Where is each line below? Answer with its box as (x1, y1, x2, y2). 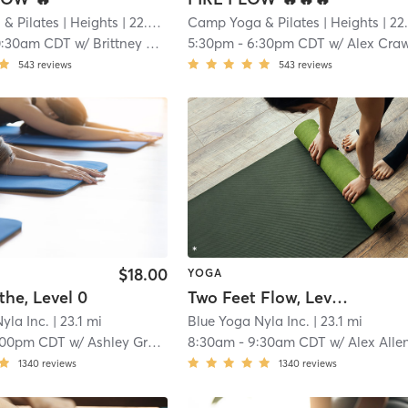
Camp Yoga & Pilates (188, 13, 321, 31)
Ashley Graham (87, 333, 148, 352)
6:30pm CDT (247, 34, 326, 52)
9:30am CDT (248, 333, 327, 352)
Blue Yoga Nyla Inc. (188, 312, 311, 331)
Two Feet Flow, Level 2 (331, 287, 349, 309)
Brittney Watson (93, 34, 147, 52)
